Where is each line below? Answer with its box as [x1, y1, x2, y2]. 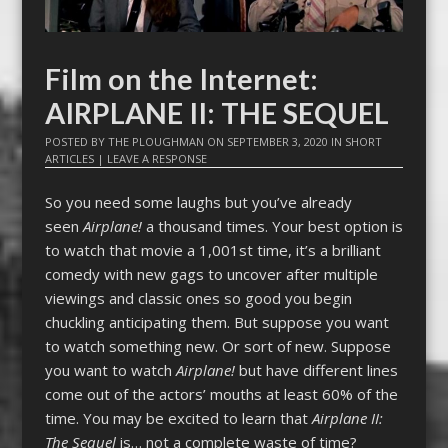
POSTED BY [44, 133, 108, 149]
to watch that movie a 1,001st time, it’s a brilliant [44, 240, 381, 261]
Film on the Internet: [44, 61, 318, 96]
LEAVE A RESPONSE [106, 150, 207, 166]
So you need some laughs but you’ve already [44, 192, 352, 213]
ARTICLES [44, 150, 94, 166]
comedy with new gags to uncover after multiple [44, 264, 378, 285]
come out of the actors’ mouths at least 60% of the [44, 384, 398, 405]
